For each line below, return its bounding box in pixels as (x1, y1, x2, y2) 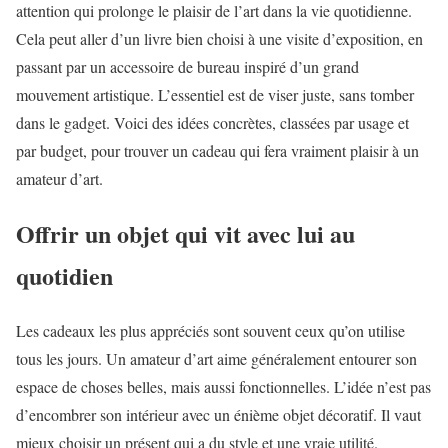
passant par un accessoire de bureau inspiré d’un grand (16, 56, 359, 78)
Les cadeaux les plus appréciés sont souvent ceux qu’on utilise (16, 319, 405, 341)
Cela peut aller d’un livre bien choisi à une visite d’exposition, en (16, 28, 423, 50)
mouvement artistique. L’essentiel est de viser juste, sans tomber (16, 84, 414, 106)
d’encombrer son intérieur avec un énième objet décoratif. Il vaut (16, 403, 421, 425)
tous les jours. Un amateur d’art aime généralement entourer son (16, 347, 417, 369)
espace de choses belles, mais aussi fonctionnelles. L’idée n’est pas (16, 375, 431, 397)
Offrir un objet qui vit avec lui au (16, 216, 355, 252)
